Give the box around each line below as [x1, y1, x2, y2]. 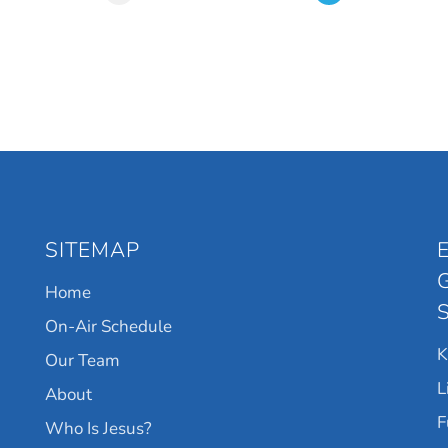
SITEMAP [45, 235, 140, 264]
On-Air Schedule [45, 314, 172, 338]
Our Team [45, 348, 120, 372]
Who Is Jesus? [45, 416, 152, 440]
